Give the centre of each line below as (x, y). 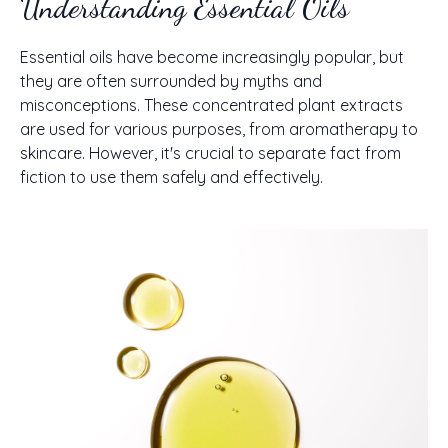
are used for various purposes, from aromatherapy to (219, 129)
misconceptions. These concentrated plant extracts (211, 105)
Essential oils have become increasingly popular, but (212, 57)
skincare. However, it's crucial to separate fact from (210, 153)
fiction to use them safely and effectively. (171, 177)
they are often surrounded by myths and (171, 81)
